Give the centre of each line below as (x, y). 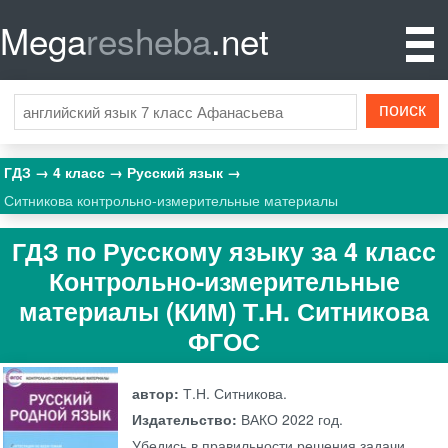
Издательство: (187, 419)
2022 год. (311, 419)
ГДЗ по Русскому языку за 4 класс (224, 250)
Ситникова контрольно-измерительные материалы (171, 200)
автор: (158, 393)
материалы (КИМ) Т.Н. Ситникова (224, 310)
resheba (148, 40)
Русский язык (177, 172)
